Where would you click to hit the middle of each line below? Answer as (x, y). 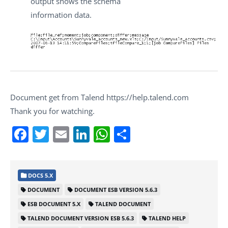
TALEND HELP (167, 218)
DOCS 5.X (40, 175)
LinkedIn (122, 134)
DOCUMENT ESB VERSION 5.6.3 (116, 189)
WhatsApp (149, 134)
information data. (61, 15)
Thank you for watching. (52, 111)
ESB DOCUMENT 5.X (54, 204)
